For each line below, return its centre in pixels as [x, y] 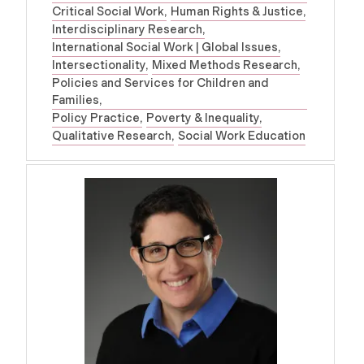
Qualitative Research [112, 135]
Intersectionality [99, 65]
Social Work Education [242, 135]
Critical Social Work [108, 11]
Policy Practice [96, 117]
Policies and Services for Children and [160, 82]
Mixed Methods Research [225, 65]
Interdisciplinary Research [127, 29]
